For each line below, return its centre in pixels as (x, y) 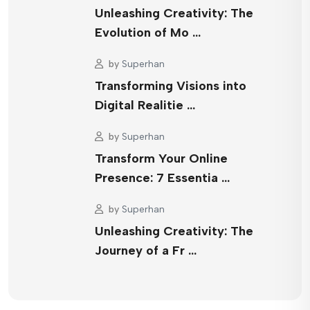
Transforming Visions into (171, 85)
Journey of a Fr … (146, 250)
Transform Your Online (161, 158)
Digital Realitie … (145, 105)
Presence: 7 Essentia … (162, 177)
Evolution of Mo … (148, 32)
